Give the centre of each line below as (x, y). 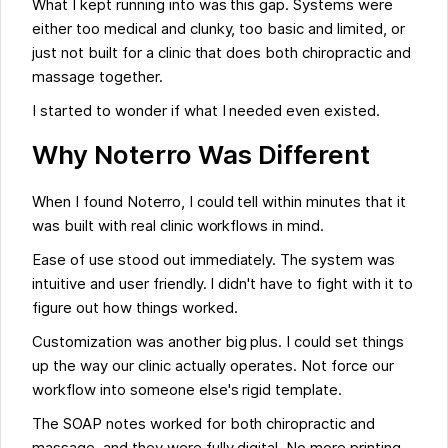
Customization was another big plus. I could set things (218, 342)
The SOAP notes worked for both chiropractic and (204, 424)
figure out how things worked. (135, 308)
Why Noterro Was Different (201, 155)
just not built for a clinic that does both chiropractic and (221, 53)
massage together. (97, 77)
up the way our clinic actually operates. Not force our (213, 366)
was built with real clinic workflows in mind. (178, 226)
